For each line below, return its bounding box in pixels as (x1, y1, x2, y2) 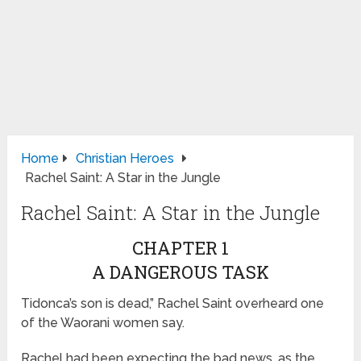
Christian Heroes (76, 151, 175, 167)
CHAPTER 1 (131, 236, 229, 260)
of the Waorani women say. (21, 315, 185, 331)
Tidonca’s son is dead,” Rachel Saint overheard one (21, 296, 325, 312)
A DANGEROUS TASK (91, 260, 269, 284)
